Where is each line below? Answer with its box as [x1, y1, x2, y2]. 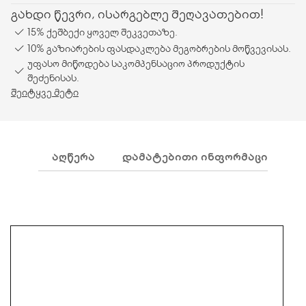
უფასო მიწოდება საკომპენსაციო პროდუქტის [27, 57, 245, 70]
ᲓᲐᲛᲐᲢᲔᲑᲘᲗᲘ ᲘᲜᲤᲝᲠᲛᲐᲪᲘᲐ [122, 149, 275, 164]
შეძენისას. [27, 71, 79, 84]
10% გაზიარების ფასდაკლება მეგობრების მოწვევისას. [27, 41, 291, 55]
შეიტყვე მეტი [11, 85, 79, 98]
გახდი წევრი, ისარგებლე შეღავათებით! [11, 5, 264, 22]
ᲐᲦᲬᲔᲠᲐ [52, 149, 95, 164]
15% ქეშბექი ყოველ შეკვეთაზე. [27, 25, 178, 38]
